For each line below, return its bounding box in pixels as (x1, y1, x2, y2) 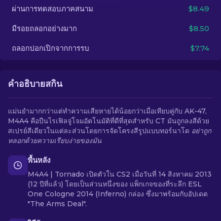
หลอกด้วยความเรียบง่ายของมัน (8, 136, 102, 145)
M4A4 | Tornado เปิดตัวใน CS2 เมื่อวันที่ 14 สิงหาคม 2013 (28, 170, 212, 179)
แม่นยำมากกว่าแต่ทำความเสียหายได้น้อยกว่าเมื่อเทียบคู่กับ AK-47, (8, 107, 207, 115)
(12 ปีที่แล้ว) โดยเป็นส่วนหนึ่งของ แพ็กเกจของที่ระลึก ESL (28, 180, 202, 188)
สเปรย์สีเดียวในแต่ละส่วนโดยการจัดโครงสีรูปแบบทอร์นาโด (8, 126, 191, 135)
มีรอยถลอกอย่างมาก (12, 24, 77, 33)
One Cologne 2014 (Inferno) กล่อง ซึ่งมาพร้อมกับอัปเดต (28, 189, 208, 198)
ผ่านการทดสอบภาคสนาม (12, 4, 93, 13)
